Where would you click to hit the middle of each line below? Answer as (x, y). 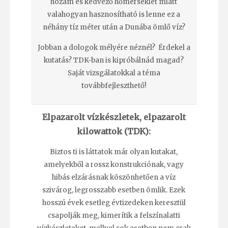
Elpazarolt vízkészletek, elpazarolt (114, 117)
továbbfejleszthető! (114, 85)
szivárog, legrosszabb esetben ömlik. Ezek (114, 190)
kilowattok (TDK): (114, 131)
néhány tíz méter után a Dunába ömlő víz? (114, 27)
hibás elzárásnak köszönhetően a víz (114, 178)
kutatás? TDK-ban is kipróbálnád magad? (114, 60)
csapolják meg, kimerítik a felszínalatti (114, 216)
